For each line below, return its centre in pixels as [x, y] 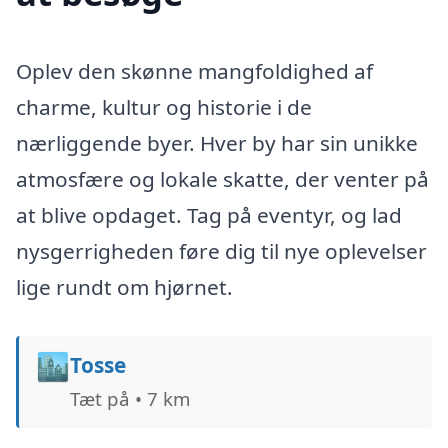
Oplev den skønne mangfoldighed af [194, 70]
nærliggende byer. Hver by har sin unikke [217, 142]
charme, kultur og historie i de [164, 106]
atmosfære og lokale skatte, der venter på [222, 178]
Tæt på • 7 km [129, 398]
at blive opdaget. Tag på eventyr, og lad [209, 214]
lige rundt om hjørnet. [124, 286]
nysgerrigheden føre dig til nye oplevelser [221, 250]
